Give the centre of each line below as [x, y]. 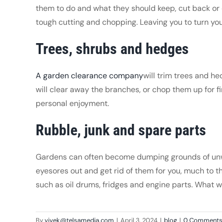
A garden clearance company [89, 75]
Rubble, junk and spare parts [121, 130]
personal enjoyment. [72, 103]
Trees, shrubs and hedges [112, 49]
